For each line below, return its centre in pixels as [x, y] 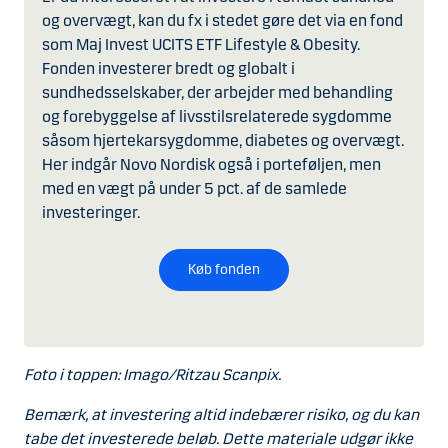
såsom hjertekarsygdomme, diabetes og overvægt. [223, 141]
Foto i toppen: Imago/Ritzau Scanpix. [152, 375]
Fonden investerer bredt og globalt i [168, 69]
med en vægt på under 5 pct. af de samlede [194, 189]
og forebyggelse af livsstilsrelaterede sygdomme [217, 117]
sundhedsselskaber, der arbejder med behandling [217, 93]
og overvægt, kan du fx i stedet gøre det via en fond [222, 21]
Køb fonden [224, 270]
